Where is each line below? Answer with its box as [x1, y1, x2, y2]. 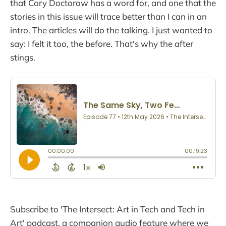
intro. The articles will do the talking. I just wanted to [10, 24, 212, 35]
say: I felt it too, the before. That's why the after [10, 38, 193, 49]
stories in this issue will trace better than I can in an [10, 11, 207, 22]
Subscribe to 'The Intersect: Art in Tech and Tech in [10, 203, 205, 214]
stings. [10, 51, 35, 63]
